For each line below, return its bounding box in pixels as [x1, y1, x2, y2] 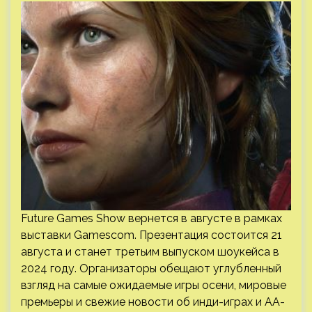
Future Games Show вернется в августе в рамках [21, 212, 282, 225]
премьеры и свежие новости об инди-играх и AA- [21, 295, 285, 309]
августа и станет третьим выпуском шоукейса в [21, 245, 279, 258]
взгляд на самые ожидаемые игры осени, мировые [21, 279, 286, 292]
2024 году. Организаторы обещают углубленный [21, 262, 281, 275]
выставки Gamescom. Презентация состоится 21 [21, 228, 282, 242]
